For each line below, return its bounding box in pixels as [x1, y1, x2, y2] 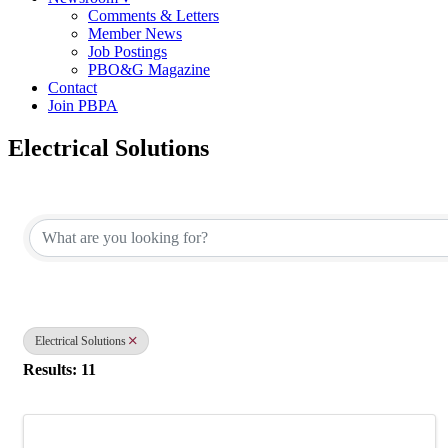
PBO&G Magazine [88, 60, 210, 78]
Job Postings [88, 42, 167, 60]
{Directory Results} [22, 182, 220, 209]
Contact [48, 78, 97, 96]
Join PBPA [48, 96, 118, 114]
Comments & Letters [88, 6, 219, 24]
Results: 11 [23, 361, 96, 379]
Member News [88, 24, 182, 42]
